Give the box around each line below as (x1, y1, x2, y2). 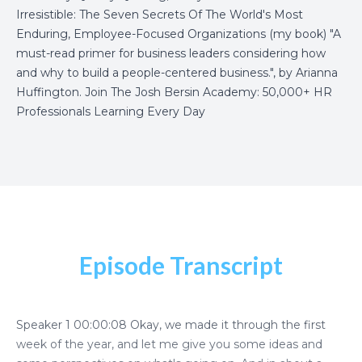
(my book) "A (266, 27, 341, 41)
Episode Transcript (79, 250, 283, 280)
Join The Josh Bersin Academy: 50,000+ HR (85, 85, 332, 99)
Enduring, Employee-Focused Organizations (16, 27, 266, 41)
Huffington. (16, 85, 85, 99)
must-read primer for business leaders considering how (16, 46, 326, 61)
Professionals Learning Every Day (16, 104, 205, 119)
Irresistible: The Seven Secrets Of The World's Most (16, 7, 303, 22)
